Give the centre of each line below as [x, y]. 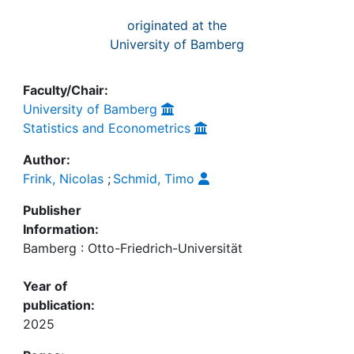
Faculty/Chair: [66, 90]
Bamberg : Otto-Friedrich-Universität [133, 248]
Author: [47, 159]
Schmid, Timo [154, 178]
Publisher [52, 210]
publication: [59, 305]
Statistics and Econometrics [107, 128]
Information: [61, 229]
